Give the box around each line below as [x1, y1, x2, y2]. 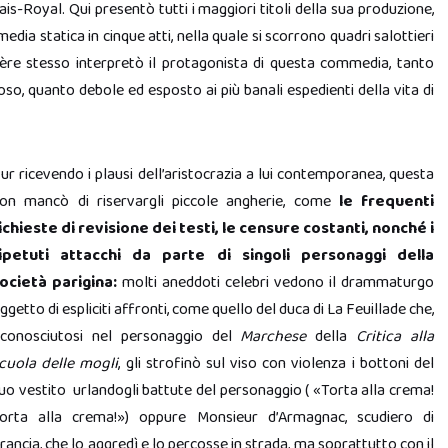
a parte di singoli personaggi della [142, 243, 435, 268]
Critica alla [356, 324, 435, 349]
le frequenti [338, 189, 434, 214]
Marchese [240, 324, 307, 349]
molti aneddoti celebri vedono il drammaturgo [117, 270, 434, 295]
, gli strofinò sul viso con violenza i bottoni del [118, 351, 435, 376]
